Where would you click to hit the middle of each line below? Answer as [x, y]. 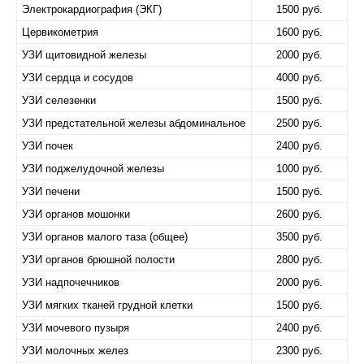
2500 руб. [299, 123]
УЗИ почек [48, 146]
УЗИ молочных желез [75, 351]
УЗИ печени [51, 191]
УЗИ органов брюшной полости [98, 260]
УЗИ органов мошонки [76, 214]
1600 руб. [299, 32]
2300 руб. [299, 351]
